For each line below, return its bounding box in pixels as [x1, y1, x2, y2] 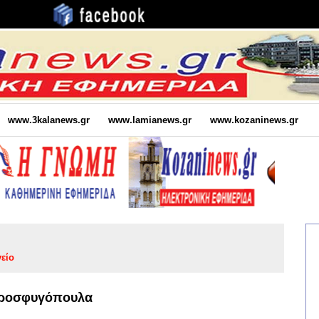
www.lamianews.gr [108, 114, 192, 125]
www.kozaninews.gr [209, 114, 298, 125]
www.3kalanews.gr [7, 114, 90, 125]
